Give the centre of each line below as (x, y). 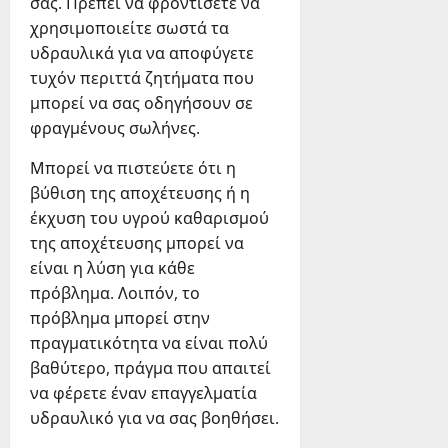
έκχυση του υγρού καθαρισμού (149, 218)
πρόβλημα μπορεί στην (120, 318)
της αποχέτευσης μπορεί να (137, 243)
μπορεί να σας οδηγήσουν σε (141, 103)
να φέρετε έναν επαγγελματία (143, 393)
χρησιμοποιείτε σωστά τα (129, 28)
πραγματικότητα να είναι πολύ (149, 343)
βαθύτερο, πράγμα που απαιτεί (150, 368)
